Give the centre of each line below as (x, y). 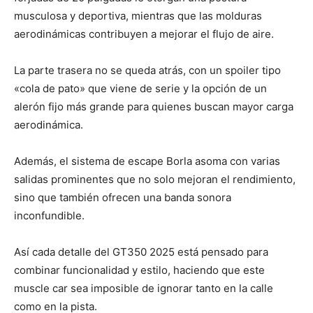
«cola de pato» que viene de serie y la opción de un (140, 88)
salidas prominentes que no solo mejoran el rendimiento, (155, 179)
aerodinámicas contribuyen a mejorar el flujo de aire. (144, 34)
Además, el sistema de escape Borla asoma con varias (147, 161)
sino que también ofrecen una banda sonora (123, 197)
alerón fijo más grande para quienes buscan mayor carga (154, 106)
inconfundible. (49, 215)
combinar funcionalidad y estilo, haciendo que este (139, 270)
